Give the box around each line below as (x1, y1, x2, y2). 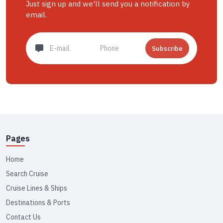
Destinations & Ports (6, 198, 70, 208)
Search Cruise (6, 169, 48, 179)
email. (26, 10, 47, 20)
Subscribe (152, 44, 183, 53)
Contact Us (6, 213, 41, 222)
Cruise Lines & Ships (6, 184, 67, 193)
